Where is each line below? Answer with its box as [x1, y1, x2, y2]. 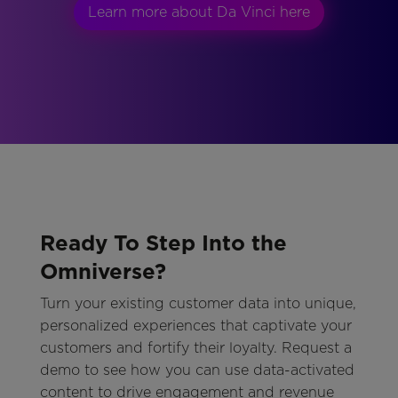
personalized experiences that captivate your [39, 317, 352, 335]
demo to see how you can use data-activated [39, 362, 354, 379]
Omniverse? [39, 259, 166, 285]
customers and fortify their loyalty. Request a [39, 339, 352, 357]
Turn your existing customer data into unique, [39, 295, 356, 313]
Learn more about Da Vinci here [87, 4, 310, 21]
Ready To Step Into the [39, 230, 287, 257]
